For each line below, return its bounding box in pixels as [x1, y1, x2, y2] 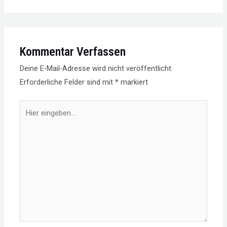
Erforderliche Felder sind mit [20, 78, 116, 87]
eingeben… [19, 116, 54, 125]
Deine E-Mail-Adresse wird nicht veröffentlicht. [20, 64, 173, 73]
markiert [119, 78, 148, 87]
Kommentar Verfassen [20, 45, 126, 59]
